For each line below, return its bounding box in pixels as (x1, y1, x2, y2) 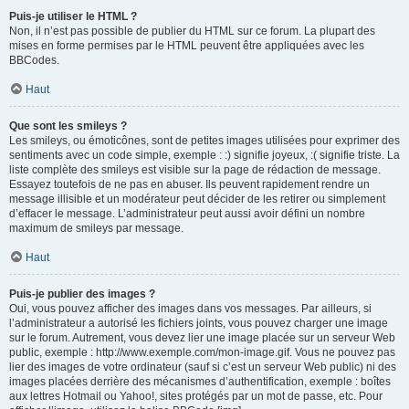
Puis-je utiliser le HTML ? (9, 10, 137, 23)
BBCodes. (9, 54, 59, 67)
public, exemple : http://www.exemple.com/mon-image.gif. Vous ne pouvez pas (9, 346, 395, 359)
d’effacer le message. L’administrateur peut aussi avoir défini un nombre (9, 207, 365, 220)
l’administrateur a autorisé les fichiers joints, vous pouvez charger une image (9, 317, 388, 330)
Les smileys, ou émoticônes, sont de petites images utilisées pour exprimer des (9, 134, 400, 147)
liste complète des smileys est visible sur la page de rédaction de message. (9, 163, 381, 176)
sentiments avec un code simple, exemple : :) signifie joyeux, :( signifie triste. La (9, 149, 400, 162)
